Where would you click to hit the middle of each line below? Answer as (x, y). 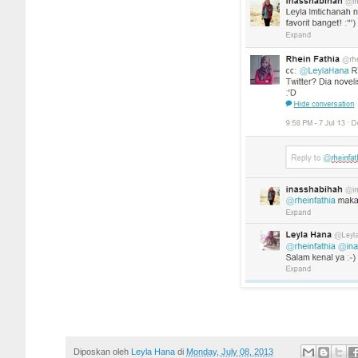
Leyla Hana (154, 351)
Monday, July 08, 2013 (230, 351)
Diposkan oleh (102, 351)
